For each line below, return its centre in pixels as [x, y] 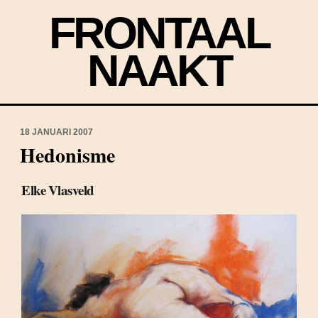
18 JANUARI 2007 [56, 132]
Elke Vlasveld [58, 190]
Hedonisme [67, 155]
